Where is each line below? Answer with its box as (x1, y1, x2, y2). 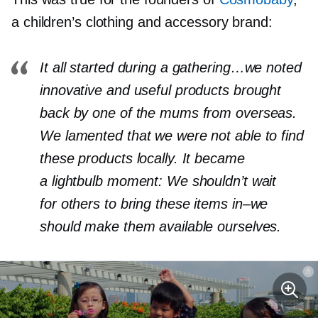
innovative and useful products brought (40, 82, 282, 98)
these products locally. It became (40, 150, 245, 166)
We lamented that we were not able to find (40, 128, 304, 143)
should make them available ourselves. (40, 219, 282, 234)
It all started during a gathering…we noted (40, 60, 302, 75)
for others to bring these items (40, 196, 232, 212)
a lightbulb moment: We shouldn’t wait (40, 173, 277, 189)
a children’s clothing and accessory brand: (11, 14, 273, 30)
